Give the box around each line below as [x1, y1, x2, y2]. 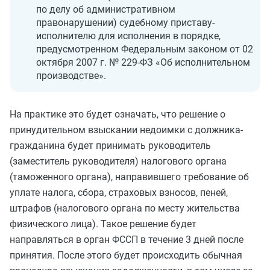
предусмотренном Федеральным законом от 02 [36, 43, 253, 55]
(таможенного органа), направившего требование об [10, 171, 249, 183]
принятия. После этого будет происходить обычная [10, 250, 242, 261]
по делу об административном [36, 4, 175, 15]
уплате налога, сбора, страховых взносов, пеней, [10, 187, 228, 198]
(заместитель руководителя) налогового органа [10, 155, 227, 167]
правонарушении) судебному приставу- [36, 17, 215, 28]
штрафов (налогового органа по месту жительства [10, 202, 240, 214]
